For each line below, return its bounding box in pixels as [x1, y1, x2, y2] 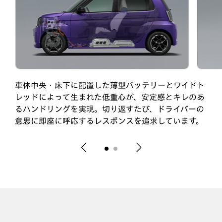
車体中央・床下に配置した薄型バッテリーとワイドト [15, 81, 205, 89]
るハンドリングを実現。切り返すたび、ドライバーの [15, 105, 204, 113]
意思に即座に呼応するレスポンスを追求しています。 [15, 116, 204, 125]
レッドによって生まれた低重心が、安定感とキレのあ [15, 93, 205, 101]
